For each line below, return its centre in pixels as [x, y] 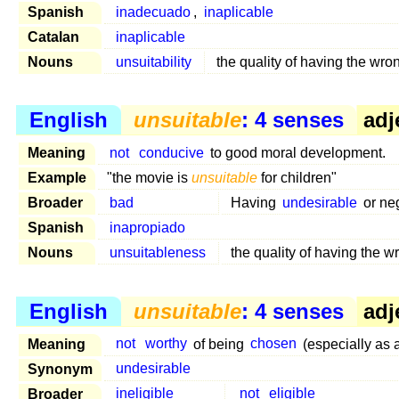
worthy [166, 344]
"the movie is [149, 178]
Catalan [53, 37]
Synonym [60, 369]
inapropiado [148, 228]
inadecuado [154, 12]
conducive [171, 153]
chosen [273, 344]
